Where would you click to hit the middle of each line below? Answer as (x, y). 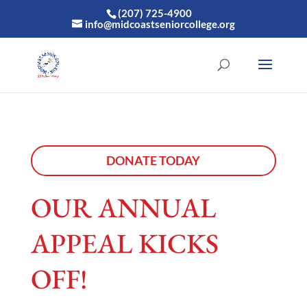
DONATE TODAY (153, 161)
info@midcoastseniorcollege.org (160, 24)
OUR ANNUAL (123, 207)
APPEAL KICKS (124, 243)
